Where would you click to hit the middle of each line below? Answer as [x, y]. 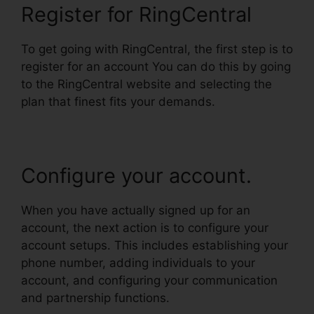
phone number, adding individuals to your [138, 262]
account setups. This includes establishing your [155, 245]
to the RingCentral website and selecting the [146, 84]
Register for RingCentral [136, 14]
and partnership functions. [95, 298]
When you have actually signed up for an [136, 210]
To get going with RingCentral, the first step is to [157, 49]
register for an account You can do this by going [156, 66]
